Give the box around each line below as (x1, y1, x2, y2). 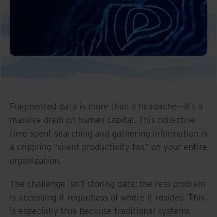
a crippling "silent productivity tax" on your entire (10, 141, 207, 153)
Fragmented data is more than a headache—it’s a (10, 100, 203, 112)
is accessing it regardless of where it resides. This (10, 191, 204, 203)
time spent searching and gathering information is (10, 127, 207, 139)
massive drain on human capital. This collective (10, 114, 196, 125)
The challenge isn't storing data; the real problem (10, 178, 205, 189)
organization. (10, 155, 61, 166)
